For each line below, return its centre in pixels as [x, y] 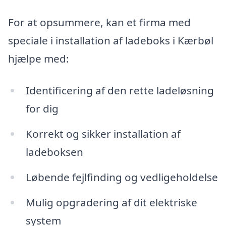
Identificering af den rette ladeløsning [120, 91]
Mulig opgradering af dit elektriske [111, 203]
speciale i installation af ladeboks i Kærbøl [111, 40]
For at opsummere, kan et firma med [99, 22]
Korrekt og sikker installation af [103, 134]
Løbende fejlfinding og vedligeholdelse [122, 177]
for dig [42, 109]
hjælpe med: [39, 58]
